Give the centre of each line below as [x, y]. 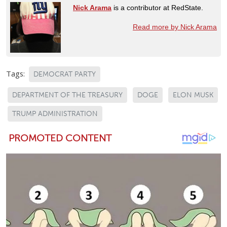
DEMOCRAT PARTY [65, 74]
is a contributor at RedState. [157, 7]
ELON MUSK [193, 95]
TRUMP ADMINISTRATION [55, 113]
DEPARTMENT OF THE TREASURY [67, 95]
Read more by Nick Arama [175, 27]
